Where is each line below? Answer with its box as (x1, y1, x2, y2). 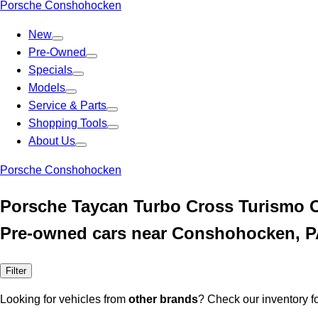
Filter (6, 265, 26, 276)
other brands (128, 292, 198, 305)
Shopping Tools (28, 117, 107, 129)
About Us (28, 135, 75, 147)
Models (28, 82, 65, 94)
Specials (28, 64, 72, 76)
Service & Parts (28, 99, 106, 111)
